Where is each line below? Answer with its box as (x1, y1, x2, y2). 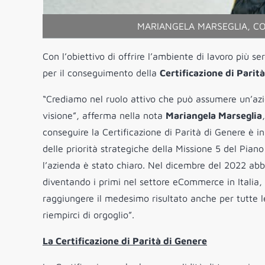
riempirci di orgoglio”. (43, 209, 134, 221)
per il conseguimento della (43, 67, 160, 79)
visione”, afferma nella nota (43, 110, 166, 121)
